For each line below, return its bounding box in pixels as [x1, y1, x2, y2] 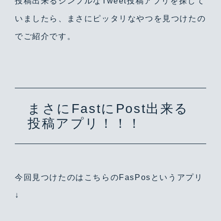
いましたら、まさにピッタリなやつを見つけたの [15, 14, 206, 23]
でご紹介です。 [15, 32, 76, 40]
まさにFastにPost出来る [28, 101, 189, 116]
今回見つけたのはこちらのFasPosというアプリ [15, 173, 203, 182]
